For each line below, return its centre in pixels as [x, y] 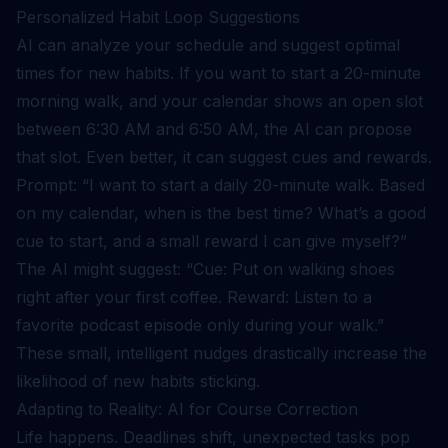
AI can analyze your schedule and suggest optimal [208, 45]
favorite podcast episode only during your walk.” [200, 325]
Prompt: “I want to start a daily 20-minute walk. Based [220, 185]
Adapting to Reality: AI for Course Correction [187, 409]
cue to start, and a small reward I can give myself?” [211, 241]
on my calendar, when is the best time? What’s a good [221, 213]
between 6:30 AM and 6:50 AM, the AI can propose [214, 129]
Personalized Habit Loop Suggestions [158, 17]
